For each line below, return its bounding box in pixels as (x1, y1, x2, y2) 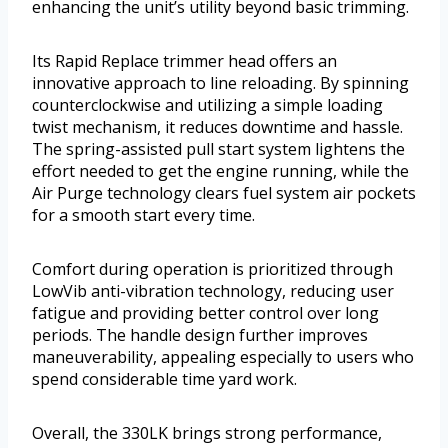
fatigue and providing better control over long (32, 302, 379, 325)
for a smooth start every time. (32, 204, 255, 227)
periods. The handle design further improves (32, 324, 368, 347)
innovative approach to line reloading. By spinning (32, 72, 409, 95)
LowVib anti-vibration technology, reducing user (32, 280, 394, 303)
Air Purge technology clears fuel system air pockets (32, 182, 416, 205)
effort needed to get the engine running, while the (32, 160, 409, 183)
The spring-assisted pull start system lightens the (32, 138, 405, 161)
